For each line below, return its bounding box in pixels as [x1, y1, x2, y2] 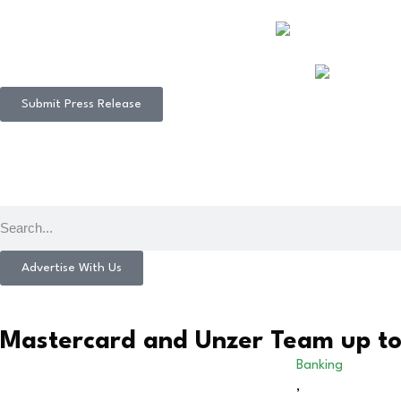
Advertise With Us [21, 260, 122, 274]
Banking [296, 358, 343, 372]
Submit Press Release [21, 97, 141, 110]
